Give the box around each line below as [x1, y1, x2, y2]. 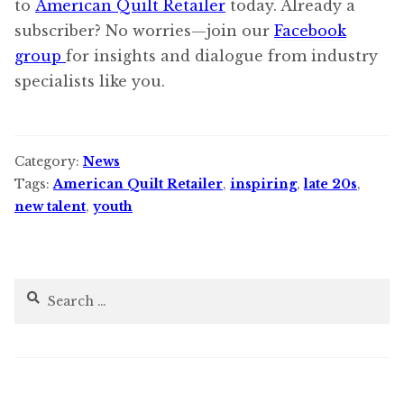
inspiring [230, 175, 297, 192]
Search [14, 280, 60, 298]
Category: [14, 152, 83, 170]
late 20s [304, 175, 357, 192]
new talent [14, 197, 86, 215]
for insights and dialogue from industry [66, 47, 378, 66]
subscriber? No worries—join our [14, 22, 274, 41]
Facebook [274, 22, 346, 41]
